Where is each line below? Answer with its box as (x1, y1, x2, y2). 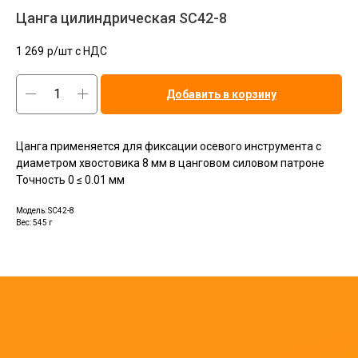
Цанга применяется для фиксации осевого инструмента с (16, 139, 321, 153)
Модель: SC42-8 (16, 205, 74, 215)
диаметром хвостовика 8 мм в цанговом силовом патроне (16, 156, 324, 169)
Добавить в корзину (166, 87, 276, 101)
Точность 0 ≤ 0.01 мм (16, 173, 125, 186)
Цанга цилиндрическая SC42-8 (16, 10, 227, 26)
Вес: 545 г (16, 217, 53, 227)
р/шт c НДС (47, 44, 107, 58)
